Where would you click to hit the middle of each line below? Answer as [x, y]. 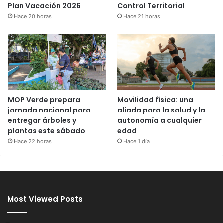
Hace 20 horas [33, 17]
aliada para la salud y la [162, 110]
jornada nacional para [49, 110]
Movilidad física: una [156, 99]
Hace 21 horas [142, 16]
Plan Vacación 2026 [44, 6]
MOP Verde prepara [44, 99]
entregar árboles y [42, 120]
